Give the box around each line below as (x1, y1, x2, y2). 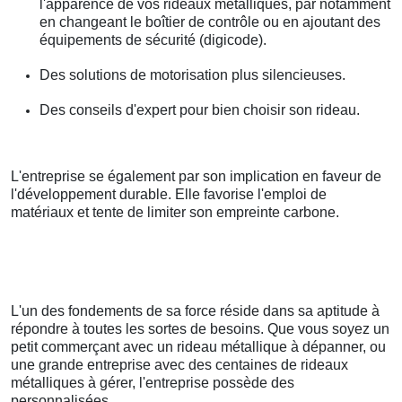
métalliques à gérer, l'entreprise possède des (11, 375, 294, 391)
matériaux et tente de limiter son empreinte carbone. (11, 205, 339, 221)
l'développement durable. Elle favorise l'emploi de (11, 187, 327, 203)
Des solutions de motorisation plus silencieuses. (39, 67, 345, 83)
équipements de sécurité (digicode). (39, 32, 267, 48)
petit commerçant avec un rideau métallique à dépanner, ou (11, 339, 386, 355)
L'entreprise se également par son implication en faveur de (11, 169, 381, 185)
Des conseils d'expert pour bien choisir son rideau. (39, 102, 360, 118)
